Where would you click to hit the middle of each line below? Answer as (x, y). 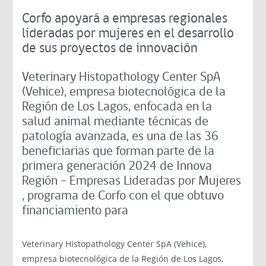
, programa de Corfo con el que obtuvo (123, 196)
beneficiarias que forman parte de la (118, 151)
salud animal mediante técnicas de (115, 122)
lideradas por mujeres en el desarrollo (128, 34)
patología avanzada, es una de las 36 (121, 137)
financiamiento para (75, 211)
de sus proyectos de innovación (110, 49)
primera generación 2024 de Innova (117, 166)
